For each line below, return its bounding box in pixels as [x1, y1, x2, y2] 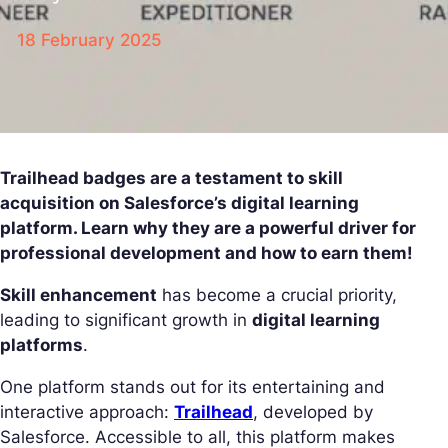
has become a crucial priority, [157, 284, 397, 305]
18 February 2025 [17, 29, 162, 50]
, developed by [253, 401, 373, 422]
